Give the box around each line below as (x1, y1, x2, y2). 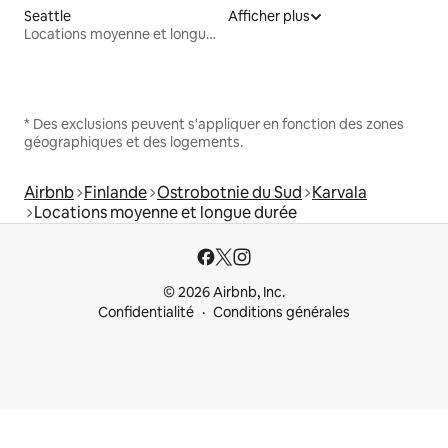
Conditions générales (213, 303, 350, 322)
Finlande (84, 182, 147, 204)
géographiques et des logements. (24, 133, 243, 152)
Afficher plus (228, 7, 310, 26)
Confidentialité (98, 303, 194, 322)
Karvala (312, 182, 367, 204)
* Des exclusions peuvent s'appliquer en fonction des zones (24, 115, 404, 134)
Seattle (24, 7, 71, 26)
